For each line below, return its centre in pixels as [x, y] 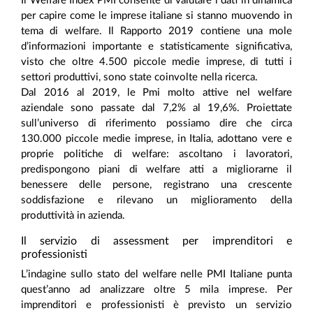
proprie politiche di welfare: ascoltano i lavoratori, [156, 154]
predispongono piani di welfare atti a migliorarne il [156, 170]
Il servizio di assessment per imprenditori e [156, 241]
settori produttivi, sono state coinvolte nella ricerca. [141, 78]
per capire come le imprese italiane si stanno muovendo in [156, 16]
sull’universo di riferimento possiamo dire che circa [156, 124]
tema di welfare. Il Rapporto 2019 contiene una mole [156, 31]
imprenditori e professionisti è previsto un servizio [156, 305]
